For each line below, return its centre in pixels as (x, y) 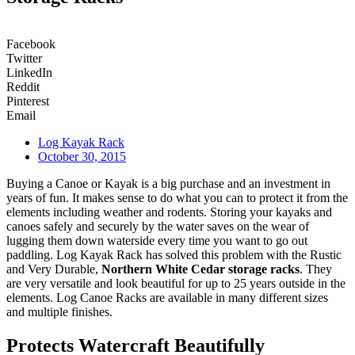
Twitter (24, 59)
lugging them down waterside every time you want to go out (157, 241)
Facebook (31, 44)
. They (316, 269)
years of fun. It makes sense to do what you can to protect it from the (177, 198)
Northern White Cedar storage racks (200, 269)
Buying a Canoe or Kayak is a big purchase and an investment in (168, 184)
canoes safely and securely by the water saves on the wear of (158, 227)
